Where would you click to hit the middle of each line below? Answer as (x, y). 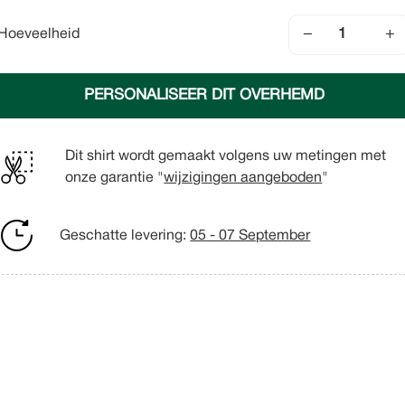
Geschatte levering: (125, 235)
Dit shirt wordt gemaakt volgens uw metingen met (226, 156)
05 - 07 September (250, 235)
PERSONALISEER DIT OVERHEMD (204, 95)
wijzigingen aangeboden (243, 178)
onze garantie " (115, 178)
